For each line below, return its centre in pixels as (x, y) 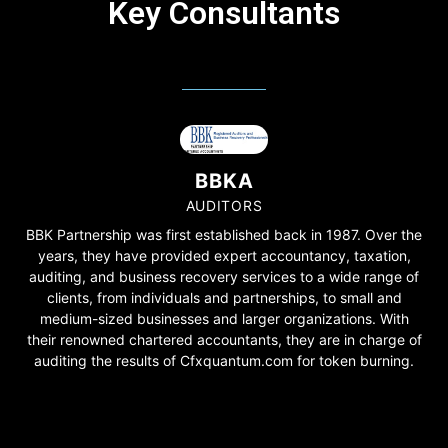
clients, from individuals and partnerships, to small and (224, 297)
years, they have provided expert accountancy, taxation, (224, 255)
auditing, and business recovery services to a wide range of (224, 276)
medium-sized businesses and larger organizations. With (224, 318)
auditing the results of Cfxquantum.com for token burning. (224, 360)
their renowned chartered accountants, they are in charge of (224, 339)
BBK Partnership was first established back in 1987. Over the (224, 234)
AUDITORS (224, 205)
